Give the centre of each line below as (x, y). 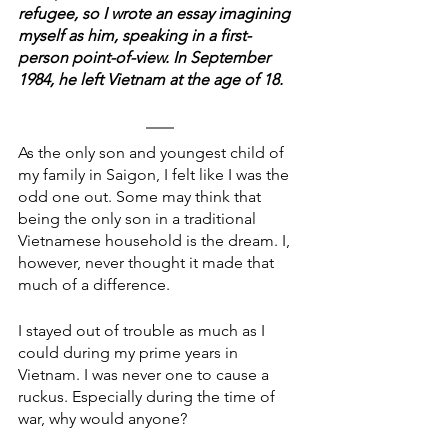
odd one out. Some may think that (141, 197)
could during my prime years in (130, 353)
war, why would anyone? (102, 419)
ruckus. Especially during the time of (148, 397)
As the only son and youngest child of (153, 153)
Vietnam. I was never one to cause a (145, 375)
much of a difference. (94, 285)
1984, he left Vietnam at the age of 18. (150, 80)
